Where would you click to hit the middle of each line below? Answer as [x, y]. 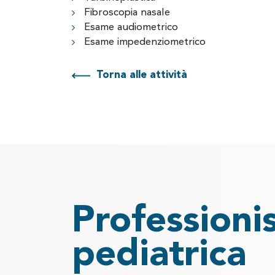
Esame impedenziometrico [145, 42]
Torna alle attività [142, 75]
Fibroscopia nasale [127, 13]
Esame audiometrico [131, 27]
